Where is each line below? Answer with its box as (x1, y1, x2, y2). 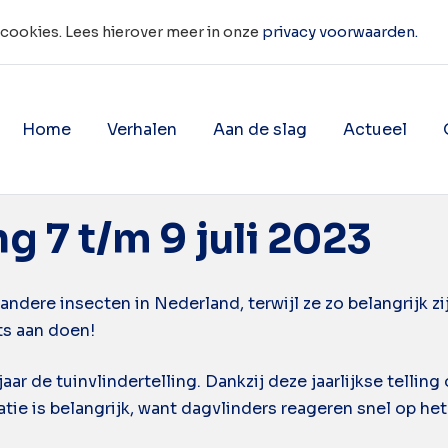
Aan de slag (212, 118, 307, 140)
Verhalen (106, 118, 177, 140)
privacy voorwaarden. (261, 23, 418, 41)
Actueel (342, 118, 407, 140)
